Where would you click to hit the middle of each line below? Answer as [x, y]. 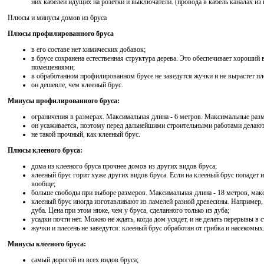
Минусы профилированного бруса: [64, 101]
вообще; [43, 184]
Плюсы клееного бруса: [45, 151]
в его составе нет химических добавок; [88, 50]
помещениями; [53, 67]
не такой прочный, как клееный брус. [86, 135]
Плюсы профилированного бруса [61, 34]
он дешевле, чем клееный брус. [78, 85]
